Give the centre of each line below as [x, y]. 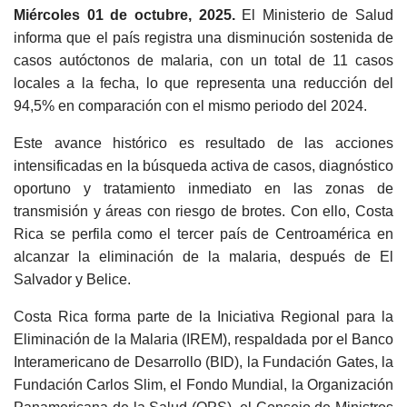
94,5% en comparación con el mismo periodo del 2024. [190, 106]
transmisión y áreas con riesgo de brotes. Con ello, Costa [203, 211]
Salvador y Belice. [72, 279]
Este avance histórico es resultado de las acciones [203, 143]
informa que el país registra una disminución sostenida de [203, 38]
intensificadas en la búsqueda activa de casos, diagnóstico [203, 166]
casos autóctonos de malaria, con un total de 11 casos [203, 60]
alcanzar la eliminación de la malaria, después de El [203, 257]
